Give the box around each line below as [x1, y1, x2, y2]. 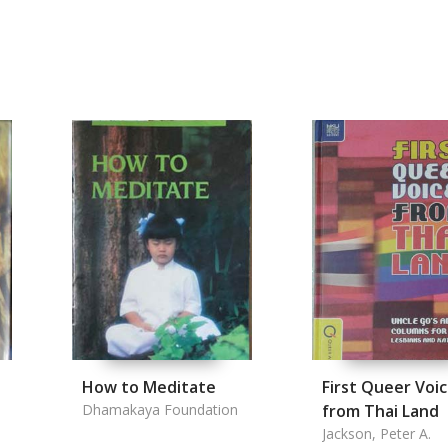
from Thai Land [322, 400, 439, 422]
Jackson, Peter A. [322, 424, 431, 443]
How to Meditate [82, 376, 216, 398]
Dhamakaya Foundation [82, 400, 238, 419]
